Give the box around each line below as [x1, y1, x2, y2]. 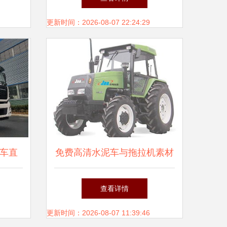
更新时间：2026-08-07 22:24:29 [47, 18, 150, 26]
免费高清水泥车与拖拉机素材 [55, 147, 174, 158]
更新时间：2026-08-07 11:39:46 [47, 209, 150, 217]
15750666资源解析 [76, 208, 153, 218]
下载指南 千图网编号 [72, 178, 157, 188]
